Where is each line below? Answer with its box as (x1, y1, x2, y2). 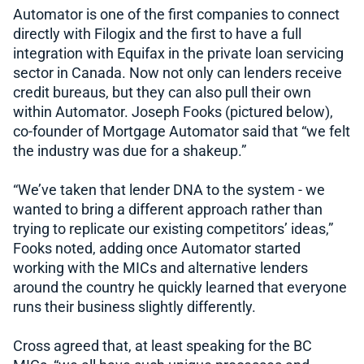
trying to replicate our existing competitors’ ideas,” (13, 221, 333, 238)
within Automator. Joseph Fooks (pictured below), (13, 104, 333, 121)
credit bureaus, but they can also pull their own (13, 84, 311, 102)
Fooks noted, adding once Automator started (13, 240, 301, 258)
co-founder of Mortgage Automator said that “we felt (13, 123, 350, 141)
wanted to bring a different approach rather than (13, 201, 323, 219)
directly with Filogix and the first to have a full (13, 26, 301, 43)
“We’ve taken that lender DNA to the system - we (13, 182, 325, 199)
